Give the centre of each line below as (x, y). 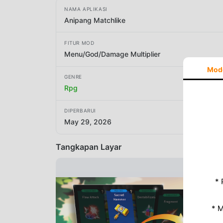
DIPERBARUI (80, 111)
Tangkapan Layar (89, 147)
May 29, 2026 (88, 122)
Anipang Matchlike (95, 20)
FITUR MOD (79, 43)
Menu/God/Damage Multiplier (112, 54)
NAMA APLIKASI (86, 9)
